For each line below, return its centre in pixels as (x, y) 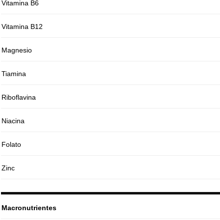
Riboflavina (18, 97)
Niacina (13, 121)
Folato (11, 145)
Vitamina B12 (22, 27)
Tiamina (14, 74)
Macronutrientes (29, 208)
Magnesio (16, 50)
